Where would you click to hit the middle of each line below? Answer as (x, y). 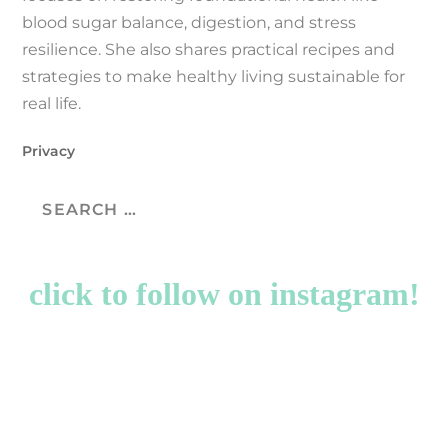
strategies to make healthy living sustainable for (214, 76)
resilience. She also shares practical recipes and (209, 49)
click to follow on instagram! (224, 293)
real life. (52, 103)
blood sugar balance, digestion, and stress (189, 22)
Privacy (49, 150)
